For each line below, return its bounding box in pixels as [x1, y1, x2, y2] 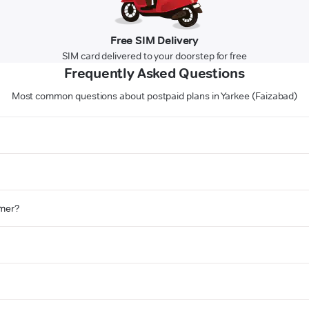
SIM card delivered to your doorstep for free [62, 50, 247, 63]
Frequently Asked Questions [64, 65, 245, 82]
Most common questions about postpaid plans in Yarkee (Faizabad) [11, 90, 298, 103]
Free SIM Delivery [110, 34, 199, 48]
